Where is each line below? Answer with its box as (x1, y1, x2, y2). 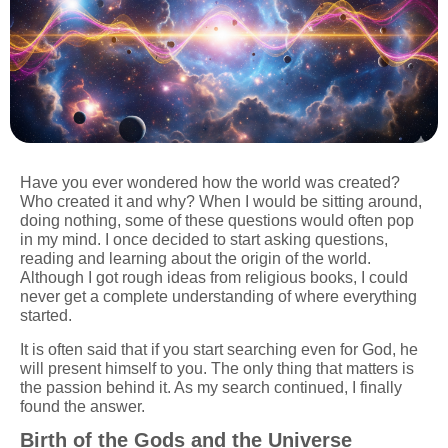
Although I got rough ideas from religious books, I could (20, 269, 408, 287)
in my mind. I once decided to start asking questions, (20, 231, 388, 249)
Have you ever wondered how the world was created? (20, 174, 400, 192)
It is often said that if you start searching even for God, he (20, 340, 418, 358)
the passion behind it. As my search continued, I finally (20, 378, 402, 396)
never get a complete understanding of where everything (20, 288, 417, 306)
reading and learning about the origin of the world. (20, 250, 371, 268)
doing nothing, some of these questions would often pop (20, 212, 414, 230)
